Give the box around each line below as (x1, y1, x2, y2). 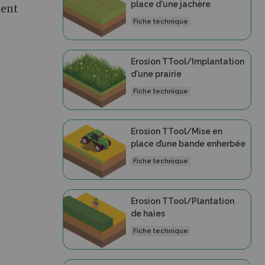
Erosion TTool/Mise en (130, 127, 222, 136)
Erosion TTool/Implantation (130, 57, 244, 66)
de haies (130, 209, 165, 218)
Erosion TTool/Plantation (130, 196, 234, 206)
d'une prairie (130, 69, 182, 79)
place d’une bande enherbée (130, 139, 245, 148)
